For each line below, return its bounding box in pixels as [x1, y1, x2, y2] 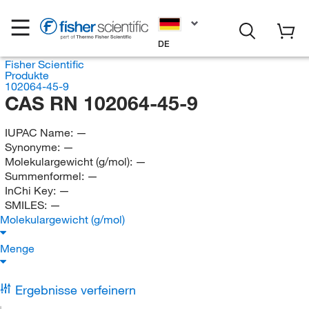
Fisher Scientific [4, 57, 84, 71]
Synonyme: [4, 140, 63, 154]
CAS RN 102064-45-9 [4, 91, 198, 115]
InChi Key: [4, 183, 59, 197]
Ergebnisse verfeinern [14, 282, 136, 297]
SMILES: [4, 198, 50, 212]
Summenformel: [4, 169, 87, 183]
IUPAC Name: [4, 126, 76, 139]
